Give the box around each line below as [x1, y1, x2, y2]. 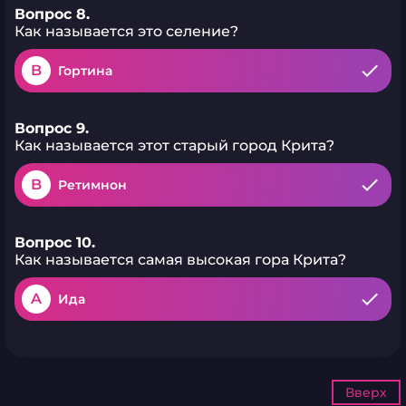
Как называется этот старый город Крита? [14, 137, 334, 154]
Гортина [58, 63, 112, 79]
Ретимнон [58, 177, 127, 193]
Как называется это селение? [14, 23, 238, 40]
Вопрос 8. [14, 5, 90, 23]
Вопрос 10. [14, 234, 95, 251]
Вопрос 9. [14, 120, 89, 137]
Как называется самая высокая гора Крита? [14, 251, 346, 268]
